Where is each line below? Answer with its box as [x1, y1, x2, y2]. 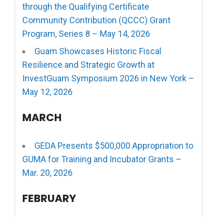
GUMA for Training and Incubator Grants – [22, 154, 182, 164]
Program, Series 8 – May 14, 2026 [22, 29, 150, 39]
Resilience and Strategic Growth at [22, 60, 155, 70]
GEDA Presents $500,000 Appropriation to [34, 140, 193, 151]
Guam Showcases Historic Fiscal [34, 46, 161, 56]
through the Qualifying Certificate [22, 1, 149, 12]
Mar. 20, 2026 [22, 168, 73, 178]
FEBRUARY [22, 191, 76, 206]
